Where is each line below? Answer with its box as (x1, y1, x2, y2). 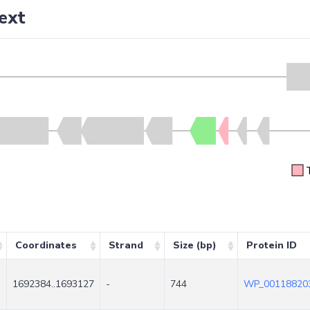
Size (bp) (172, 239, 217, 253)
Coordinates (15, 239, 77, 253)
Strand (108, 239, 143, 253)
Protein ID (246, 239, 297, 253)
